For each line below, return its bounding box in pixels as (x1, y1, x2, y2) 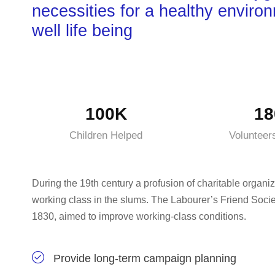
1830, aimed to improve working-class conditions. (32, 211, 246, 222)
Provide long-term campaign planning (53, 252, 236, 265)
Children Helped (69, 130, 143, 141)
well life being (32, 21, 133, 40)
